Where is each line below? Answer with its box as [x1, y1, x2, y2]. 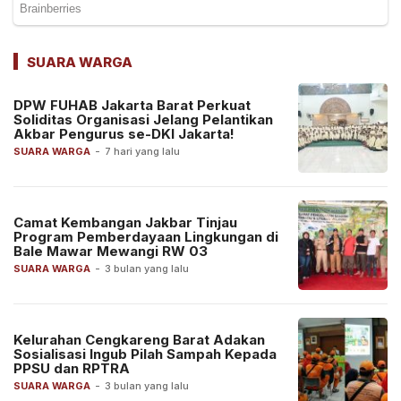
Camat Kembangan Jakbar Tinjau [13, 214, 237, 232]
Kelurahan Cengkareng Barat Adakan [13, 331, 265, 349]
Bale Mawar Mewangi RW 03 [13, 243, 208, 260]
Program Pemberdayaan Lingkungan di [13, 228, 278, 246]
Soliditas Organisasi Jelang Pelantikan [13, 111, 273, 129]
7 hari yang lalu [105, 145, 180, 158]
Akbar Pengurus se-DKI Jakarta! [13, 125, 235, 143]
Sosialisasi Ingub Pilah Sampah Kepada [13, 346, 277, 363]
